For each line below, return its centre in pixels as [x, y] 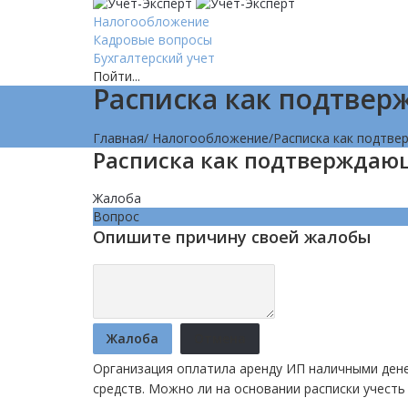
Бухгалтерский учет [154, 58]
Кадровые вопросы [153, 40]
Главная [118, 138]
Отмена [220, 339]
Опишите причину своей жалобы [232, 237]
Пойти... [117, 76]
